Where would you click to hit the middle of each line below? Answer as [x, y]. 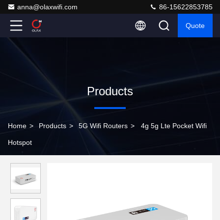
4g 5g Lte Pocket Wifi [174, 126]
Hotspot [20, 142]
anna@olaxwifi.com [47, 7]
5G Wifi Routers [103, 126]
